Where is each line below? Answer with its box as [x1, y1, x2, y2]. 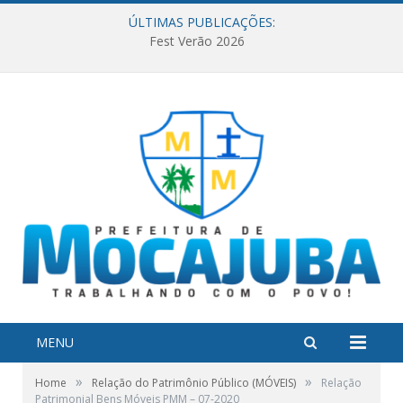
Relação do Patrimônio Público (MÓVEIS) [92, 374, 296, 390]
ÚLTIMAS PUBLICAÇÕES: [128, 13, 275, 31]
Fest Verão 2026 [149, 32, 245, 50]
